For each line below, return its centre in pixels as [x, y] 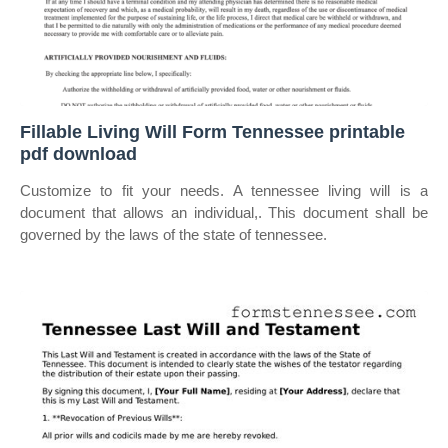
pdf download [78, 154]
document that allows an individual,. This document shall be [224, 212]
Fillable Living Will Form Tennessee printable [212, 132]
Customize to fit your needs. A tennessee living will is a [224, 190]
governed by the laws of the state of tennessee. [173, 234]
